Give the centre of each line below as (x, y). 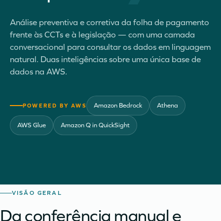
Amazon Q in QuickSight (95, 125)
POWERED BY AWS (55, 106)
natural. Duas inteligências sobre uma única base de (105, 59)
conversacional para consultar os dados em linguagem (110, 47)
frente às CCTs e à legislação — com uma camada (102, 35)
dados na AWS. (38, 72)
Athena (167, 106)
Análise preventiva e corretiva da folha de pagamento (110, 22)
